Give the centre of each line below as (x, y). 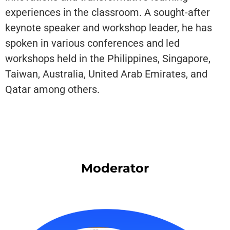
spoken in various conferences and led (92, 43)
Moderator (115, 168)
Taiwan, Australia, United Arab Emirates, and (106, 74)
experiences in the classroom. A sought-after (108, 13)
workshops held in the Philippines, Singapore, (108, 59)
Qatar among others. (52, 90)
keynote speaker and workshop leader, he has (109, 28)
